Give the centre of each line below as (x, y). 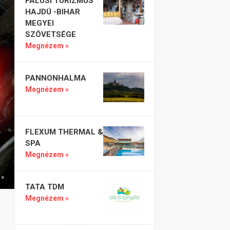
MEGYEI (40, 23)
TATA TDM (45, 187)
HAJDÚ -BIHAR (53, 12)
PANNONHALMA (56, 78)
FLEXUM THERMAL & (64, 132)
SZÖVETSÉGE (51, 34)
